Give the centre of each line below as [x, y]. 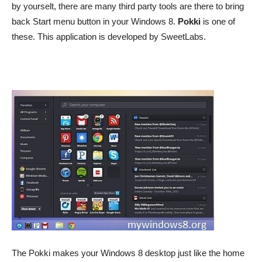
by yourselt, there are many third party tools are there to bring [128, 6]
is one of [218, 21]
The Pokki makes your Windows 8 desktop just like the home [128, 253]
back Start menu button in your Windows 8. [95, 21]
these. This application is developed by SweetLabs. [109, 37]
